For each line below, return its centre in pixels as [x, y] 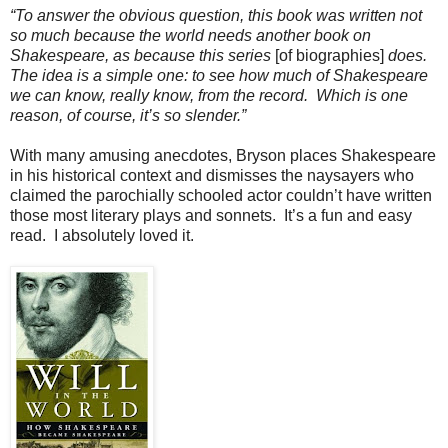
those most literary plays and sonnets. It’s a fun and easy [211, 215]
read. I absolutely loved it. [102, 235]
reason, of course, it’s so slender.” [128, 115]
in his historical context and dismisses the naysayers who [212, 175]
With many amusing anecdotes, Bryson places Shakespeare [223, 155]
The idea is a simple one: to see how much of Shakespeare [219, 75]
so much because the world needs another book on [190, 35]
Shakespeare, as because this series [142, 55]
